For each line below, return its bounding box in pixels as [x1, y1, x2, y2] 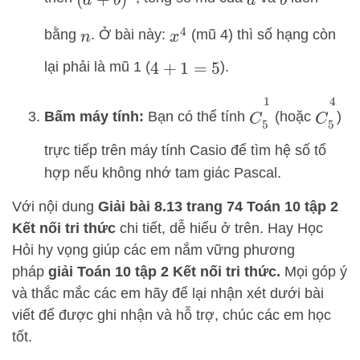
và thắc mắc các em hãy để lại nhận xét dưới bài [12, 284, 324, 301]
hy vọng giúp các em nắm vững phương [34, 241, 295, 258]
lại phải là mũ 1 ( [44, 59, 150, 76]
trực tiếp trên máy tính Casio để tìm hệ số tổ [44, 141, 326, 158]
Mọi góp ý [280, 263, 347, 280]
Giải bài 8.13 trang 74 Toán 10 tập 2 [98, 198, 338, 215]
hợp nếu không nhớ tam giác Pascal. [44, 164, 281, 181]
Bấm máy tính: [44, 108, 144, 125]
